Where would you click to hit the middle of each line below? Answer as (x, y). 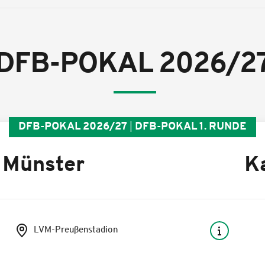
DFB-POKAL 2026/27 (73, 127)
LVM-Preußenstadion (76, 230)
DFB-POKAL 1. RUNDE (191, 127)
